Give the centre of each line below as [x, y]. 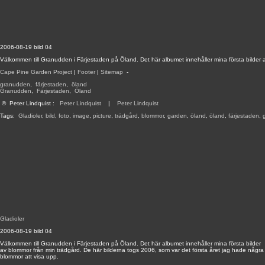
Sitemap [112, 72]
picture [102, 116]
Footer [86, 72]
